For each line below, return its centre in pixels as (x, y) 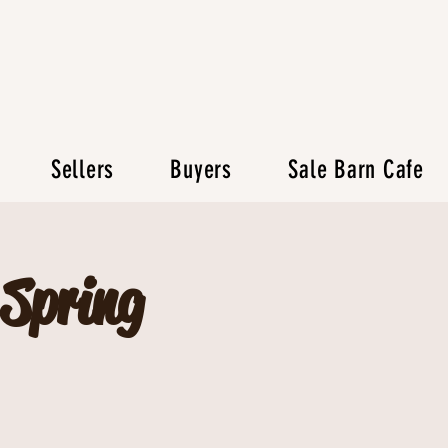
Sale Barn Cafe (356, 169)
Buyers (201, 169)
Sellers (82, 169)
